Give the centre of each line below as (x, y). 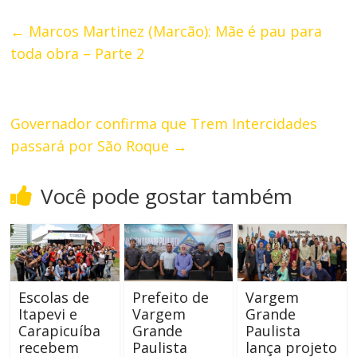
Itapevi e (48, 314)
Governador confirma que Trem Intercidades (164, 124)
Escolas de (54, 297)
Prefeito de (170, 297)
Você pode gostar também (167, 196)
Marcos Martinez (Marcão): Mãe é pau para (174, 31)
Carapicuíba (60, 331)
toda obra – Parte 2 (78, 54)
